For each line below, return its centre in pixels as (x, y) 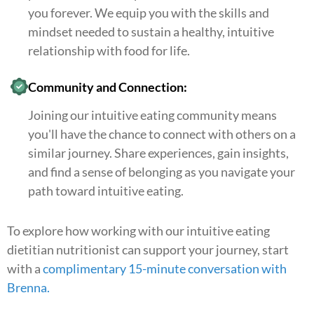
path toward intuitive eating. (106, 191)
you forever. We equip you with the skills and (149, 13)
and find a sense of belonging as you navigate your (162, 172)
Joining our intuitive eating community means (152, 115)
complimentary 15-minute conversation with (165, 269)
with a (25, 269)
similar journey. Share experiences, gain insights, (158, 153)
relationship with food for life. (109, 51)
